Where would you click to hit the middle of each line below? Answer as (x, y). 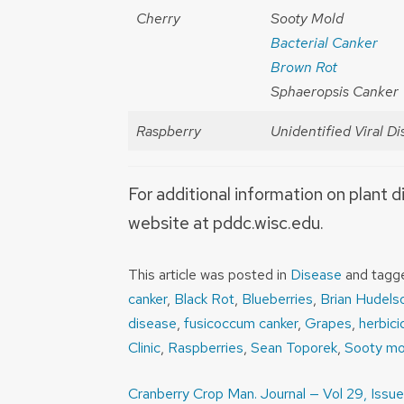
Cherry (158, 19)
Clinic (144, 348)
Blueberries (277, 299)
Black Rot (204, 299)
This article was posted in (209, 275)
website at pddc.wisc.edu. (226, 222)
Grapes (328, 324)
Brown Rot (304, 68)
